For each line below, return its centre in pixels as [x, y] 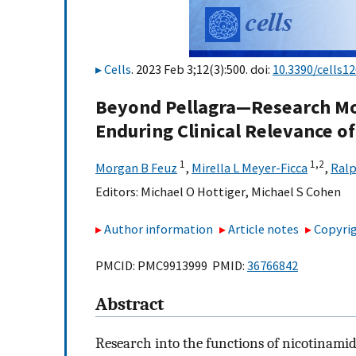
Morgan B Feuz [136, 168]
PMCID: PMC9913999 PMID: [171, 266]
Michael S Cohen [296, 192]
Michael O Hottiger [193, 192]
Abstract [130, 305]
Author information [159, 228]
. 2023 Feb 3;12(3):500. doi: [202, 69]
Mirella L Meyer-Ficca [250, 168]
